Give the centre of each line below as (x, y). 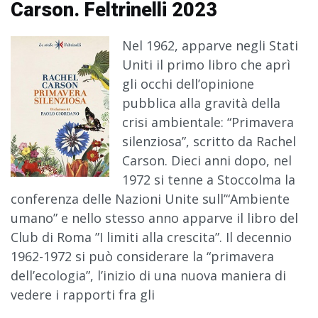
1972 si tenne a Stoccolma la (209, 180)
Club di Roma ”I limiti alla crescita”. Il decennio (151, 237)
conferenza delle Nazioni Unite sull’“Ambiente (150, 199)
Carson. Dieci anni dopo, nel (207, 161)
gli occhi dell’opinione (188, 84)
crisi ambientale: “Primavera (208, 122)
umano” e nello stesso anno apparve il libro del (154, 218)
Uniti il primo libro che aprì (207, 65)
